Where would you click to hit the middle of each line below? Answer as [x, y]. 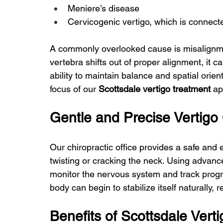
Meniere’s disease [104, 8]
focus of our [74, 89]
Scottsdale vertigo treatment [155, 89]
